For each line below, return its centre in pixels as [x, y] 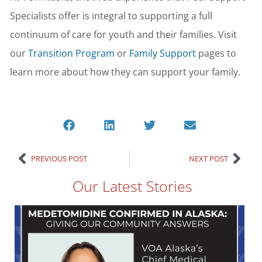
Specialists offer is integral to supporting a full [111, 16]
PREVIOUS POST [59, 158]
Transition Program [71, 54]
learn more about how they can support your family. [125, 72]
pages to [216, 54]
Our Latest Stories [133, 186]
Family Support [163, 54]
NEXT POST [209, 158]
